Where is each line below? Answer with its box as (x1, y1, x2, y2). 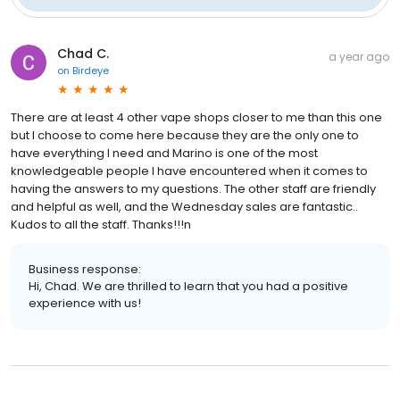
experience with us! (29, 294, 141, 312)
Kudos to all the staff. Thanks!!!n (11, 215, 191, 233)
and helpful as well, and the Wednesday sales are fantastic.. (11, 197, 358, 215)
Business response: (29, 260, 141, 278)
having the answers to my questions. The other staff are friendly (11, 179, 376, 197)
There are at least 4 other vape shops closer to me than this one (11, 108, 382, 126)
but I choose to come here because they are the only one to (11, 126, 359, 144)
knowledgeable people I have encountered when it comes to (11, 162, 368, 179)
